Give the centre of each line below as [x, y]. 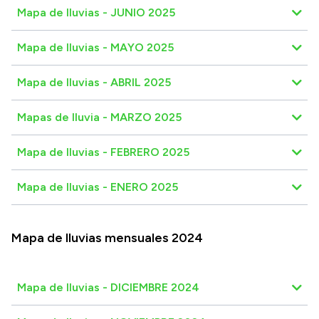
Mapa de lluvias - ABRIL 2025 [94, 82]
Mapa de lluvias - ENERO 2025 [98, 187]
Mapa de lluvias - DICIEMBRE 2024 [108, 287]
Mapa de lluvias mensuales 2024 [107, 237]
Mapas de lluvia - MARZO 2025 [99, 117]
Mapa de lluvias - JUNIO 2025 [96, 12]
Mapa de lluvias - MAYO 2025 [95, 47]
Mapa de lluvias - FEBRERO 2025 [103, 152]
